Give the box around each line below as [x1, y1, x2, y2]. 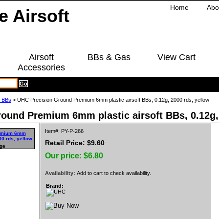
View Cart [157, 52, 196, 62]
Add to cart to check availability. [77, 170, 151, 176]
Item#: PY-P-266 [45, 128, 84, 134]
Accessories [18, 63, 65, 72]
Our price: [45, 152, 84, 160]
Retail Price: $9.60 [45, 139, 105, 147]
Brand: [46, 183, 64, 189]
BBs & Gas [87, 52, 131, 62]
